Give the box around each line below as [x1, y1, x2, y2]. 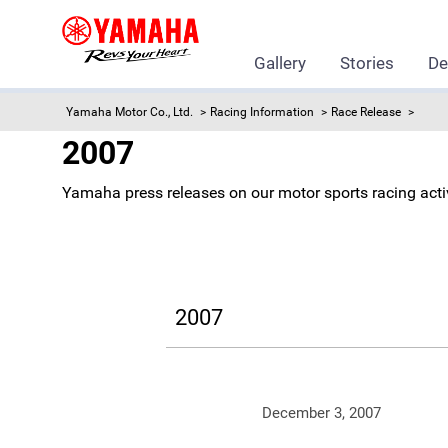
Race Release [331, 105, 401, 119]
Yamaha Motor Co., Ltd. [66, 105, 193, 119]
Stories [340, 53, 394, 73]
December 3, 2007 [261, 404, 381, 422]
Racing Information [210, 105, 314, 119]
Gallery [254, 53, 306, 73]
